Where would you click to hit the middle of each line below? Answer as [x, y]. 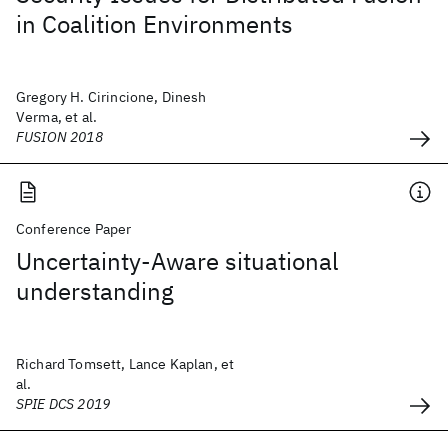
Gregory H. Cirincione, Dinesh [111, 97]
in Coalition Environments [154, 24]
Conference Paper [74, 229]
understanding [95, 291]
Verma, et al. [57, 117]
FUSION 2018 [59, 137]
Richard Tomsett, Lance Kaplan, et [125, 364]
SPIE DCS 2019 [63, 404]
